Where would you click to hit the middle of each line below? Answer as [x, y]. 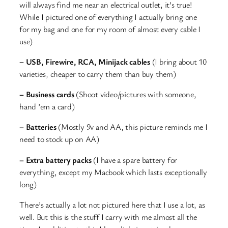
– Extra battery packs [55, 160]
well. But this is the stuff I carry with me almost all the [108, 217]
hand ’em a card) [47, 107]
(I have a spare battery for [134, 160]
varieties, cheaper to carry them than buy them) [98, 74]
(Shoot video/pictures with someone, [136, 94]
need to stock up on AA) [59, 139]
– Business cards [48, 94]
